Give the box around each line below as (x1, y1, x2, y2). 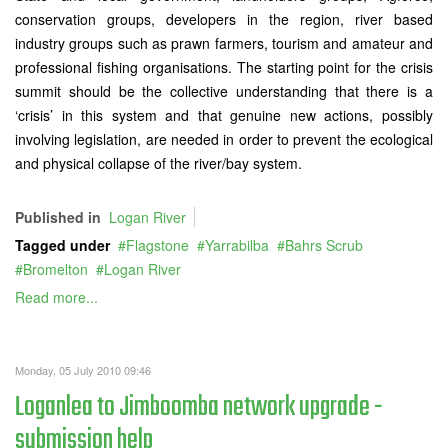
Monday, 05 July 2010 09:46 (15, 362, 151, 378)
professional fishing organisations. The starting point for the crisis (15, 57, 433, 77)
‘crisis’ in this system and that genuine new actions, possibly (15, 105, 433, 125)
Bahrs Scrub (285, 235, 363, 255)
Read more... (15, 287, 98, 307)
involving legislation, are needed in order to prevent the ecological (15, 129, 433, 149)
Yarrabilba (205, 235, 269, 255)
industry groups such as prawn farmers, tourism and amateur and (15, 33, 433, 53)
